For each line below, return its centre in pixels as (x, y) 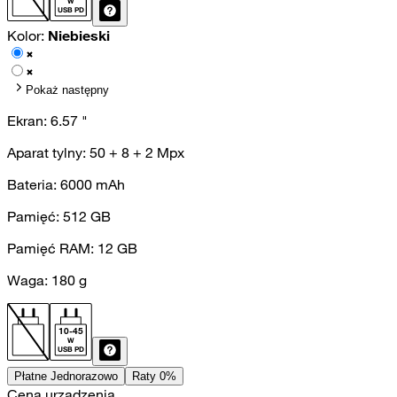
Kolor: (27, 35)
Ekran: (29, 120)
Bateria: (34, 184)
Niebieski (79, 35)
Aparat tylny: (48, 152)
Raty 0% (154, 376)
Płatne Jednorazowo (66, 376)
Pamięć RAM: (52, 248)
